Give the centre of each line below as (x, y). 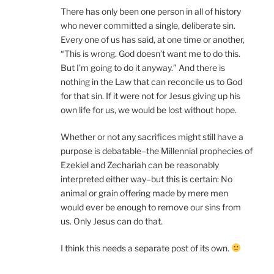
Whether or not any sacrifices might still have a (152, 136)
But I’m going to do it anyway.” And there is (143, 67)
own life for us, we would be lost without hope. (149, 109)
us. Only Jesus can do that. (112, 221)
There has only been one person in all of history (151, 11)
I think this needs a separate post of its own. (146, 248)
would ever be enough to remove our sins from (151, 207)
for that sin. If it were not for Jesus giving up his (151, 95)
